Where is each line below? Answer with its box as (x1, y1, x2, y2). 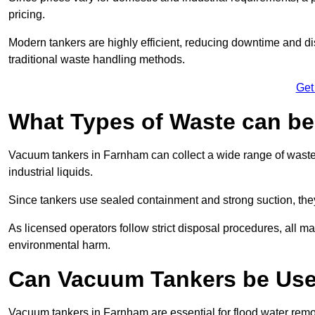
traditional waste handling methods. (8, 53, 185, 66)
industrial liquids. (8, 166, 93, 179)
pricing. (8, 8, 45, 21)
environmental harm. (8, 239, 110, 252)
